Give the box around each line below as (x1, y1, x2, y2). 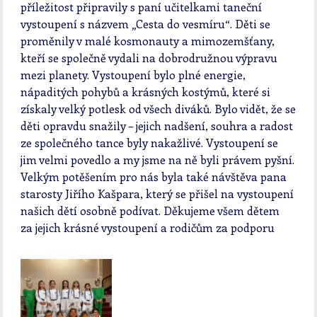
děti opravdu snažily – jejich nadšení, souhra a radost (21, 117, 294, 133)
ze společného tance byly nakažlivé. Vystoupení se (21, 134, 279, 150)
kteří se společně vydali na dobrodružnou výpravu (21, 50, 278, 65)
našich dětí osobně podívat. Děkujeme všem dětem (21, 202, 280, 218)
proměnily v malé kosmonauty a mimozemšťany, (21, 33, 275, 48)
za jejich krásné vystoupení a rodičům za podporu (21, 219, 275, 235)
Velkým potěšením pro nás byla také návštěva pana (21, 168, 287, 184)
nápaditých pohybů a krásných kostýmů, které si (21, 83, 271, 99)
